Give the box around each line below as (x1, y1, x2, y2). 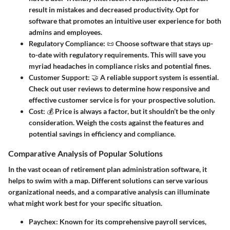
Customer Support (29, 72, 88, 82)
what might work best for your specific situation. (8, 198, 162, 207)
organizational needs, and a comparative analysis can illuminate (8, 187, 209, 196)
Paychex (29, 217, 56, 226)
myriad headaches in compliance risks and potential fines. (29, 61, 211, 70)
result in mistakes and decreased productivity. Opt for (29, 5, 199, 14)
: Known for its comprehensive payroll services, (56, 217, 206, 226)
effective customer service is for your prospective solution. (29, 95, 215, 104)
